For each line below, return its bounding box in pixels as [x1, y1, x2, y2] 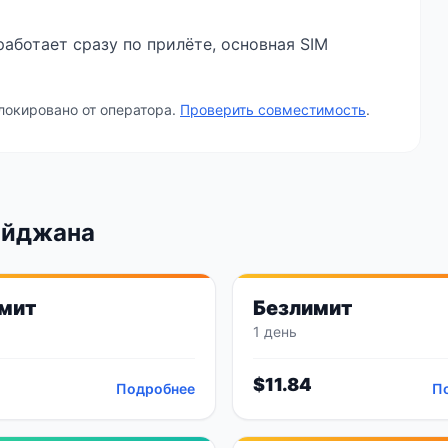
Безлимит [253, 296, 352, 320]
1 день [253, 323, 297, 340]
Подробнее [116, 380, 195, 397]
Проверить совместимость [180, 101, 366, 118]
